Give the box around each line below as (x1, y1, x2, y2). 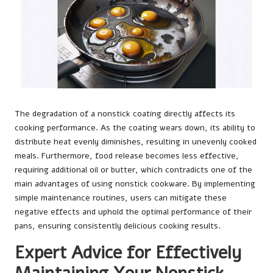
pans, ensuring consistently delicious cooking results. (15, 220, 221, 232)
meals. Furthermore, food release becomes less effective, (15, 150, 239, 162)
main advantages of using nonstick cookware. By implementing (15, 178, 255, 190)
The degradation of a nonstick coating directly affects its (15, 108, 235, 120)
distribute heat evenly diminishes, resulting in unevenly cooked (15, 136, 257, 148)
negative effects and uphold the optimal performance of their (15, 206, 252, 218)
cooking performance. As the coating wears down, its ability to (15, 122, 255, 134)
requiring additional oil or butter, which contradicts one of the (15, 164, 252, 176)
